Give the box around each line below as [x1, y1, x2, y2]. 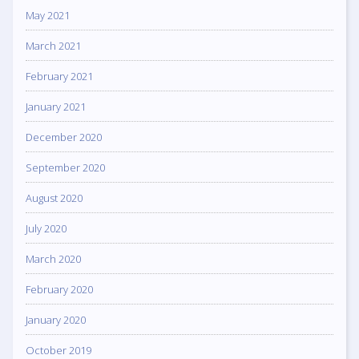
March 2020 [26, 251, 81, 266]
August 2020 [26, 190, 83, 205]
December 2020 [26, 129, 102, 144]
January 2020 [26, 312, 86, 327]
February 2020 [26, 281, 93, 296]
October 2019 [26, 342, 91, 357]
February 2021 [26, 68, 93, 83]
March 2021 [26, 38, 81, 53]
